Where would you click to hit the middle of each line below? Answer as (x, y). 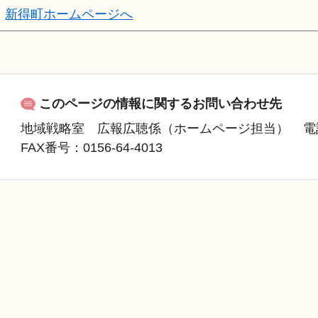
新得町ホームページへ (69, 14)
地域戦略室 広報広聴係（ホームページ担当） (155, 128)
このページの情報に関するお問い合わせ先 (161, 104)
